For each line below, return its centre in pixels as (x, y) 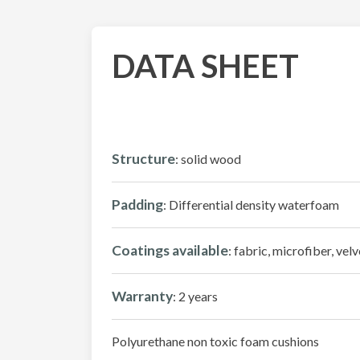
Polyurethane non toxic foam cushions (215, 342)
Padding (137, 205)
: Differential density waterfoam (251, 205)
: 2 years (195, 297)
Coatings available (170, 251)
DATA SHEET (205, 66)
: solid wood (208, 159)
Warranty (142, 297)
